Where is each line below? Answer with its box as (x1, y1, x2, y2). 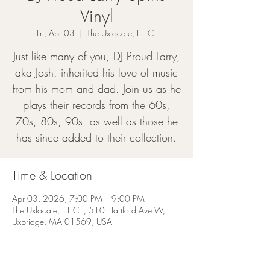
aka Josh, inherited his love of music (15, 65, 178, 80)
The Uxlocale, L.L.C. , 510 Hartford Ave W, (12, 204, 165, 216)
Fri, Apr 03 (37, 27, 75, 39)
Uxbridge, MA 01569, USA (12, 216, 112, 227)
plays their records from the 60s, (23, 98, 170, 112)
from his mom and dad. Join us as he (12, 81, 181, 96)
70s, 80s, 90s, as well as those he (15, 114, 178, 128)
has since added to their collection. (16, 130, 177, 145)
